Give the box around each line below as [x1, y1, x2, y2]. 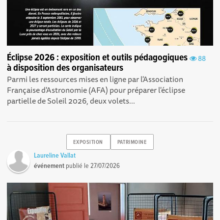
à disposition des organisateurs [7, 62, 124, 75]
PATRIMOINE [117, 138, 147, 146]
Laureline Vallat [34, 151, 76, 161]
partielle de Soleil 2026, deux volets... [7, 94, 136, 108]
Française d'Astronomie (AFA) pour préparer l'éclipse [7, 83, 186, 97]
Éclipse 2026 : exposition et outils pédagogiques [7, 52, 188, 65]
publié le [64, 162, 91, 171]
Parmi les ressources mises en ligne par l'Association [7, 73, 184, 86]
